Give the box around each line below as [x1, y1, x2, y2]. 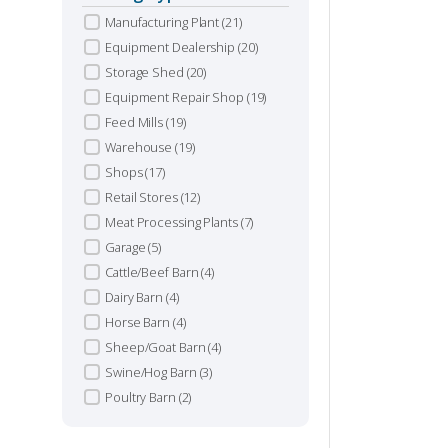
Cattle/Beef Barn [105, 263, 202, 281]
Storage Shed [105, 63, 187, 81]
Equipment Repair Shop [105, 88, 247, 106]
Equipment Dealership [105, 38, 238, 56]
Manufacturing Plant [105, 13, 222, 31]
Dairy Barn [105, 288, 166, 306]
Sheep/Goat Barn [105, 338, 209, 356]
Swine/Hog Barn [105, 363, 200, 381]
